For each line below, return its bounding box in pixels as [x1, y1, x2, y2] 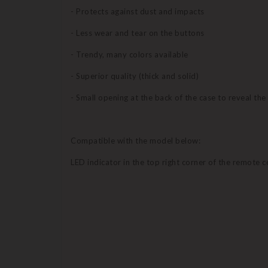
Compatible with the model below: [71, 136, 200, 146]
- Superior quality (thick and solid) [71, 71, 199, 81]
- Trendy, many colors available [71, 50, 188, 60]
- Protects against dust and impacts [71, 7, 205, 17]
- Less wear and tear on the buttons [71, 28, 205, 38]
